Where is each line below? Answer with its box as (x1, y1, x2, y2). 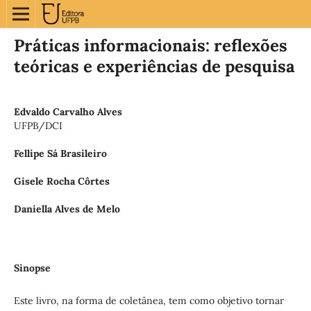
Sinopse (13, 262, 51, 274)
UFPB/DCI (13, 119, 62, 132)
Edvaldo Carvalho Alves (13, 105, 122, 118)
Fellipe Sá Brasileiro (13, 146, 107, 160)
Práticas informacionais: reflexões (13, 34, 287, 56)
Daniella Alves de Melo (13, 203, 120, 215)
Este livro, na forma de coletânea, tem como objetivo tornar (13, 294, 284, 308)
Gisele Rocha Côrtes (13, 174, 110, 187)
